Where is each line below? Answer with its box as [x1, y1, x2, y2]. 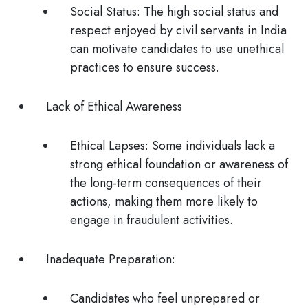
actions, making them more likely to [70, 192, 258, 210]
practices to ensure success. [70, 58, 219, 76]
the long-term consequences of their [70, 174, 262, 192]
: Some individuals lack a [145, 137, 275, 155]
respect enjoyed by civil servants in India [70, 21, 287, 39]
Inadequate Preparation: [46, 250, 175, 268]
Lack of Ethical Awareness [46, 98, 182, 115]
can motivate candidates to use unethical [70, 40, 284, 58]
